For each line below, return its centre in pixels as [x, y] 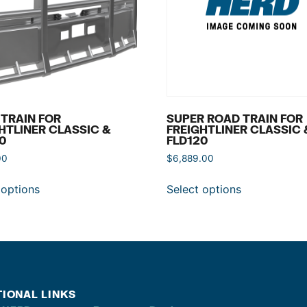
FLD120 [187, 140]
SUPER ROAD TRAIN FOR [235, 119]
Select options [204, 189]
